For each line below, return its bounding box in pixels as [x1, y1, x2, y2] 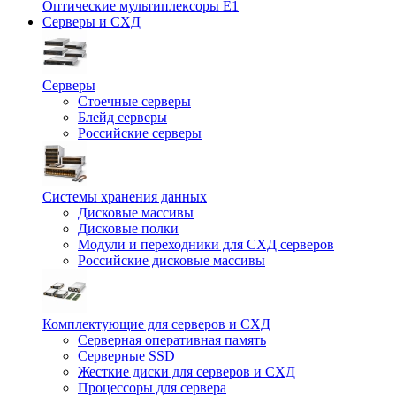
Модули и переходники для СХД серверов [78, 237, 334, 252]
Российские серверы [78, 126, 202, 141]
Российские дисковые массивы [78, 253, 265, 268]
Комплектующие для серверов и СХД [42, 316, 270, 331]
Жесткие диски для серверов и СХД [78, 364, 295, 379]
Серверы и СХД [42, 14, 141, 29]
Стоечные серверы [78, 94, 191, 109]
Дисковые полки [78, 221, 179, 236]
